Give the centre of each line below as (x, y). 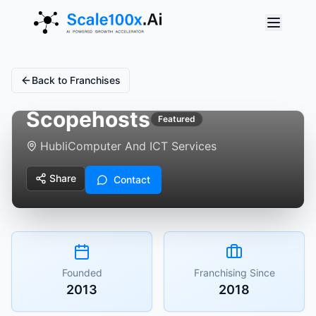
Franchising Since (234, 272)
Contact (132, 179)
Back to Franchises (76, 80)
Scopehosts (88, 119)
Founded (82, 272)
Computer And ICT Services (142, 146)
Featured (177, 119)
